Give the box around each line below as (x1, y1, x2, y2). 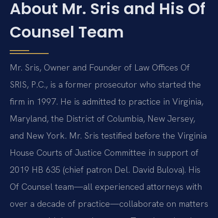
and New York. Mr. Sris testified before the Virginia (10, 130, 207, 142)
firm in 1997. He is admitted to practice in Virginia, (10, 96, 203, 108)
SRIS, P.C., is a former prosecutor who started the (10, 79, 201, 91)
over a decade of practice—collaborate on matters (10, 198, 208, 210)
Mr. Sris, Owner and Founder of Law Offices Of (10, 62, 190, 73)
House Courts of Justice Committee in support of (10, 147, 199, 159)
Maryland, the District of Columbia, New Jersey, (10, 113, 195, 125)
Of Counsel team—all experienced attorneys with (10, 181, 202, 193)
